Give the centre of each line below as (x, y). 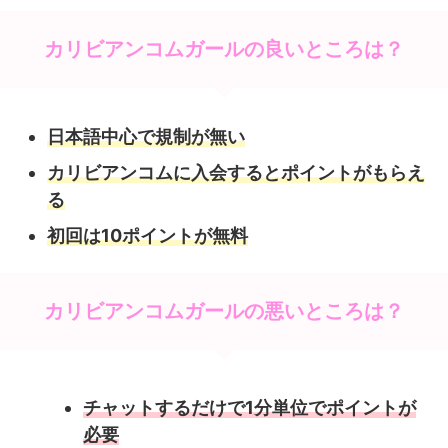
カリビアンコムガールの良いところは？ (224, 49)
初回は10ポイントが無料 (147, 235)
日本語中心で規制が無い (146, 136)
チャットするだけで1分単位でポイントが (249, 407)
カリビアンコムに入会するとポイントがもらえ (236, 172)
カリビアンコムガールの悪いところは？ (224, 311)
